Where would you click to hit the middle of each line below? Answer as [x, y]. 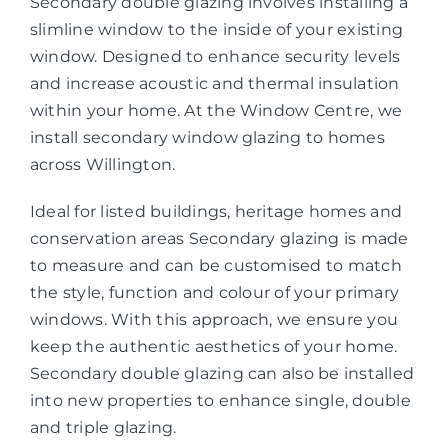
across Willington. [102, 165]
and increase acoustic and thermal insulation [214, 84]
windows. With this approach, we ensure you [214, 320]
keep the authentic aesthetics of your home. [213, 347]
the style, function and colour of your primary [214, 293]
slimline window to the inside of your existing [216, 30]
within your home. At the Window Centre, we [216, 111]
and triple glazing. [103, 428]
